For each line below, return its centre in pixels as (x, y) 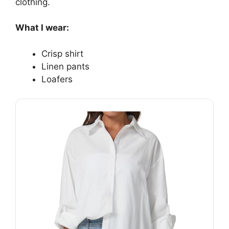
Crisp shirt (62, 53)
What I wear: (42, 28)
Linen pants (65, 66)
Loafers (57, 79)
